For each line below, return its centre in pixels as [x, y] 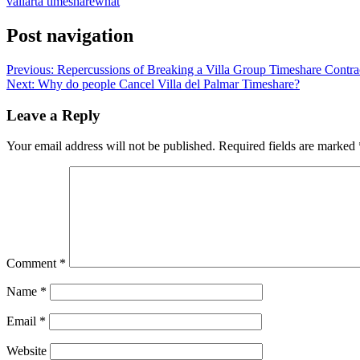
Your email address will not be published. [111, 146]
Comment [33, 264]
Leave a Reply [53, 115]
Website [27, 351]
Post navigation [70, 35]
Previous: [30, 69]
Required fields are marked [288, 146]
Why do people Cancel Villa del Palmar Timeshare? [169, 84]
